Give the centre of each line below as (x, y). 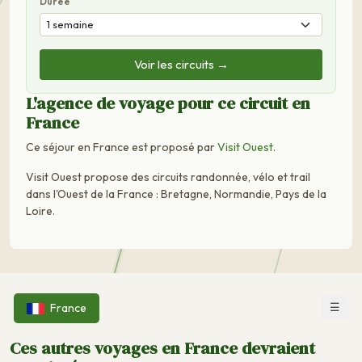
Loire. (40, 210)
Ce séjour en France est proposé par (122, 147)
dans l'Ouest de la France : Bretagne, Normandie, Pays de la (176, 194)
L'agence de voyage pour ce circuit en (168, 103)
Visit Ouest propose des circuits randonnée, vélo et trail (168, 177)
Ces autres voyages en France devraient (162, 347)
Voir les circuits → (181, 64)
